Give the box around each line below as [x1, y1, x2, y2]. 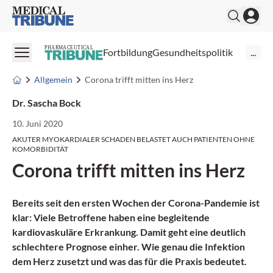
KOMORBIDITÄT [12, 144, 68, 154]
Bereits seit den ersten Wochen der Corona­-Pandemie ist [12, 196, 260, 208]
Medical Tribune [12, 7, 79, 18]
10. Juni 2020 [12, 118, 63, 129]
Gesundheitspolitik [152, 46, 233, 58]
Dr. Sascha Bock [12, 96, 81, 108]
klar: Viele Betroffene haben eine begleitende [12, 211, 210, 223]
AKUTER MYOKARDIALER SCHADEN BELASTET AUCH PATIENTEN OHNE [12, 134, 255, 144]
